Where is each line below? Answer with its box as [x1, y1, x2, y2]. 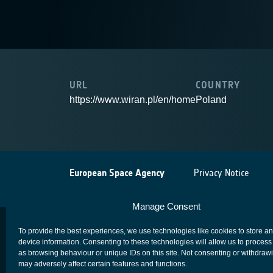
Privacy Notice [194, 167, 249, 179]
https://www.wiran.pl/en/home [69, 94, 196, 105]
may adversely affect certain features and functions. [18, 260, 187, 268]
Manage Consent [132, 201, 200, 211]
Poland [196, 94, 227, 105]
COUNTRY [196, 79, 241, 91]
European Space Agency [69, 167, 165, 179]
